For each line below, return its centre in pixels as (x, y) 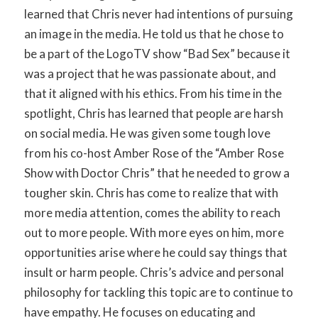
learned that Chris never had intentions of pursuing (158, 14)
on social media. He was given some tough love (147, 133)
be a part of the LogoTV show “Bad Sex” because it (157, 54)
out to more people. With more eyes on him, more (154, 233)
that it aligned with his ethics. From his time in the (153, 94)
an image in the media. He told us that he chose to (154, 34)
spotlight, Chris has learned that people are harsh (153, 114)
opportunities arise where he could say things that (155, 253)
